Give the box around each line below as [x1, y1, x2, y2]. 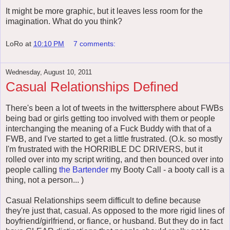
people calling [6, 165, 59, 174]
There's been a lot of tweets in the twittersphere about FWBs [6, 103, 223, 112]
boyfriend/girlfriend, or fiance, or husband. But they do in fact [6, 216, 223, 225]
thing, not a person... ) [6, 175, 84, 184]
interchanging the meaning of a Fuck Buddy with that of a [6, 124, 212, 133]
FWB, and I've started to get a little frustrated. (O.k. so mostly [6, 134, 222, 143]
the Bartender [59, 165, 108, 174]
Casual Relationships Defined [6, 79, 178, 94]
